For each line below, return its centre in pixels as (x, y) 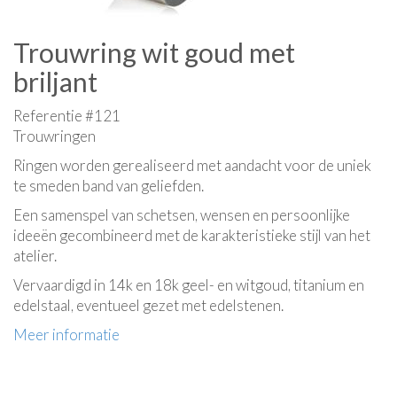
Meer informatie (66, 335)
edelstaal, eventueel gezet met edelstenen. (150, 305)
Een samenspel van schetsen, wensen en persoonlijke (182, 215)
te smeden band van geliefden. (109, 186)
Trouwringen (54, 136)
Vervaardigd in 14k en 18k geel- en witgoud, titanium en (189, 285)
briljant (55, 82)
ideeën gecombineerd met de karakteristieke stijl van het (192, 235)
